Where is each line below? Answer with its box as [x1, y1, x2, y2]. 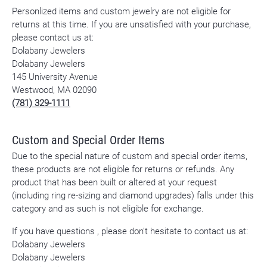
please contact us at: [12, 32, 94, 44]
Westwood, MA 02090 [12, 84, 97, 96]
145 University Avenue [12, 71, 98, 83]
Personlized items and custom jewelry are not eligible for [12, 5, 231, 17]
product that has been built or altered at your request [12, 176, 217, 188]
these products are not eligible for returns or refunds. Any [12, 163, 234, 175]
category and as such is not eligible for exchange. [12, 203, 204, 215]
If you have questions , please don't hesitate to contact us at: [12, 225, 248, 237]
